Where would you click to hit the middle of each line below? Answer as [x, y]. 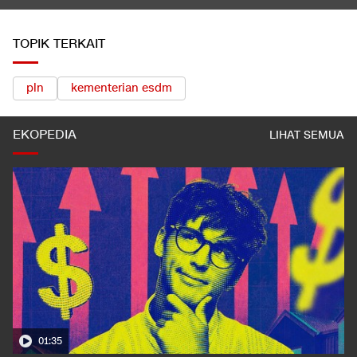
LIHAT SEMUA [307, 135]
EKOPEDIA [45, 135]
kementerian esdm [122, 88]
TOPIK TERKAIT [59, 44]
